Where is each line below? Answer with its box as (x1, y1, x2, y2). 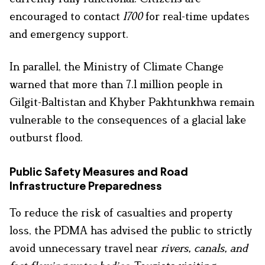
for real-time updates (143, 9, 250, 22)
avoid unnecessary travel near (9, 241, 161, 254)
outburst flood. (9, 130, 83, 144)
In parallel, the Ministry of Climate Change (9, 59, 224, 73)
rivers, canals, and (161, 241, 247, 254)
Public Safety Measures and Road (9, 166, 188, 178)
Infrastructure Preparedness (9, 180, 162, 192)
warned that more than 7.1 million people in (9, 77, 222, 91)
